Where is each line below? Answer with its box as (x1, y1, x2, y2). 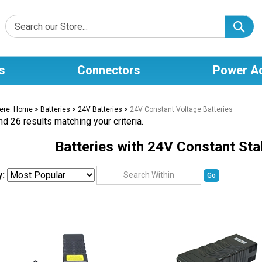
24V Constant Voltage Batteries (129, 105, 233, 113)
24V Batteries (77, 105, 122, 113)
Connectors (77, 63, 140, 77)
